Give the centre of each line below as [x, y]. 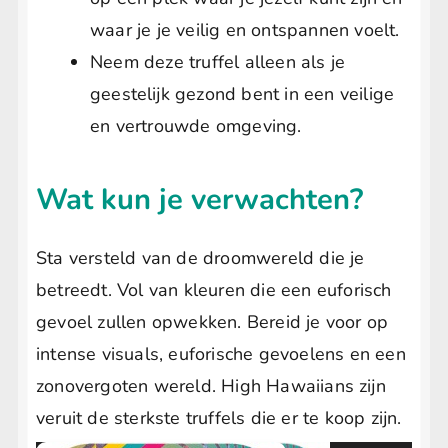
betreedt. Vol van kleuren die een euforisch [214, 290]
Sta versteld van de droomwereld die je [200, 258]
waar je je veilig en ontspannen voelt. [245, 30]
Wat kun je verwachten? [199, 200]
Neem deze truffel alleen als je [218, 62]
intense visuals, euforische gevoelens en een [221, 354]
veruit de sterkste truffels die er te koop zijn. [219, 418]
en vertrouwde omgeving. [196, 126]
